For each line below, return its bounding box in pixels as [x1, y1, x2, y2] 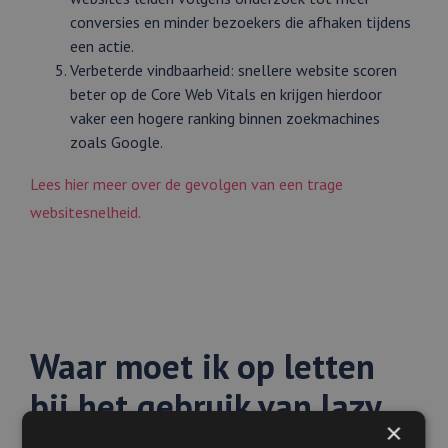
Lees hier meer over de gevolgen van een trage [30, 174, 343, 195]
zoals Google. [70, 132, 163, 153]
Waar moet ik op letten [30, 343, 375, 390]
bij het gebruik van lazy [30, 383, 381, 430]
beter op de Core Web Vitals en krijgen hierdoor [70, 84, 382, 105]
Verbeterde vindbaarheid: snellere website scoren [70, 60, 397, 81]
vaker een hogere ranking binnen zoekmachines [70, 108, 380, 129]
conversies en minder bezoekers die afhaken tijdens [70, 12, 411, 33]
